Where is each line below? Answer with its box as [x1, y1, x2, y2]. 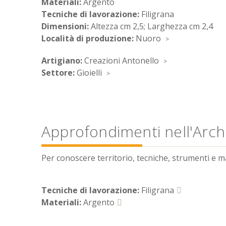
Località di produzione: [41, 33, 136, 44]
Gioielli [77, 67, 102, 79]
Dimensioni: [41, 21, 91, 32]
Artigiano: [41, 55, 84, 67]
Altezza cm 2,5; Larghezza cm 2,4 [91, 21, 213, 32]
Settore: [41, 67, 77, 79]
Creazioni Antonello [84, 55, 159, 67]
